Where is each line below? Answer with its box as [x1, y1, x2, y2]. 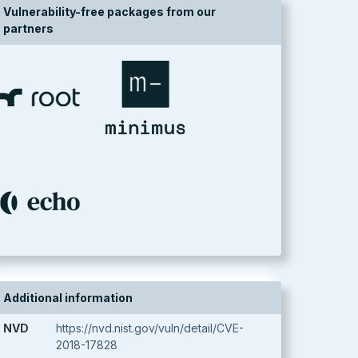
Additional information [3, 291, 133, 304]
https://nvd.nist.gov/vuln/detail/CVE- [56, 321, 244, 335]
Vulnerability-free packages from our [3, 5, 216, 18]
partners [3, 22, 54, 35]
